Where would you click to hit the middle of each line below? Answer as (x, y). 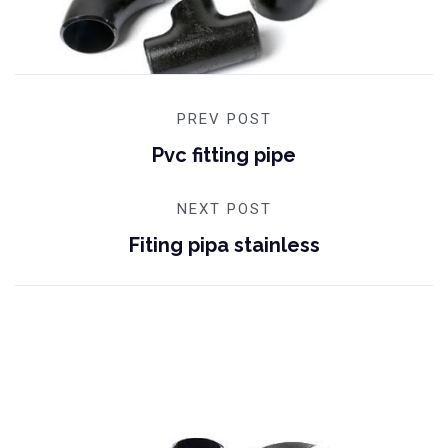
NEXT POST (224, 208)
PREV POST (224, 118)
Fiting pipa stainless (224, 244)
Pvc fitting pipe (224, 154)
